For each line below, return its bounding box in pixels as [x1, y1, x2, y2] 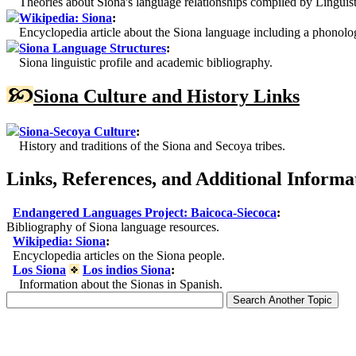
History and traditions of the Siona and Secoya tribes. [6, 138, 285, 153]
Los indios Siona [83, 263, 171, 277]
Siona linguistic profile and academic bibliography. [6, 55, 273, 69]
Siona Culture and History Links [33, 85, 300, 106]
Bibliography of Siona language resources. [6, 220, 219, 234]
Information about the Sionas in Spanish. [6, 277, 222, 292]
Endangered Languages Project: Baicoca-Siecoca [13, 206, 277, 220]
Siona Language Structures [19, 41, 166, 55]
